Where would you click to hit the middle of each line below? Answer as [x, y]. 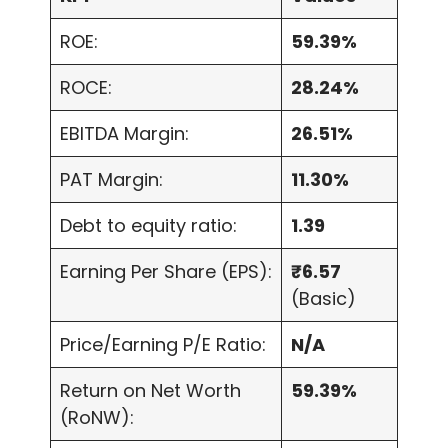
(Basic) [323, 299]
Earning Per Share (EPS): [166, 272]
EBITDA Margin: [124, 134]
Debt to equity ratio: [148, 226]
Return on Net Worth [150, 391]
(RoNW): [97, 418]
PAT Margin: [111, 180]
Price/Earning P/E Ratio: [163, 345]
